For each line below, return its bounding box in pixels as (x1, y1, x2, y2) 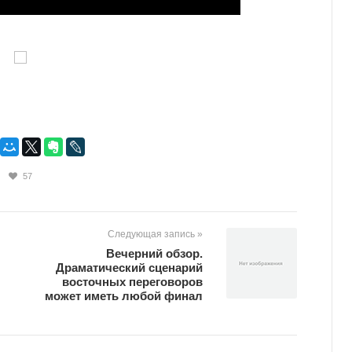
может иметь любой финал (45, 289, 203, 303)
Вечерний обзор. (106, 247, 203, 261)
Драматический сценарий (56, 261, 203, 275)
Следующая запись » (108, 229, 203, 240)
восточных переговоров (62, 275, 203, 289)
